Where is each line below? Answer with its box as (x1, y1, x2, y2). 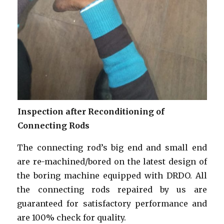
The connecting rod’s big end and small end (17, 142, 207, 152)
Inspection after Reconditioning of (17, 106, 164, 116)
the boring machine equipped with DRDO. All (17, 170, 207, 180)
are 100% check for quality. (17, 212, 126, 222)
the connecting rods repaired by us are (17, 184, 207, 194)
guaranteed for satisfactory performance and (17, 198, 207, 208)
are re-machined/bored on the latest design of (17, 156, 207, 166)
